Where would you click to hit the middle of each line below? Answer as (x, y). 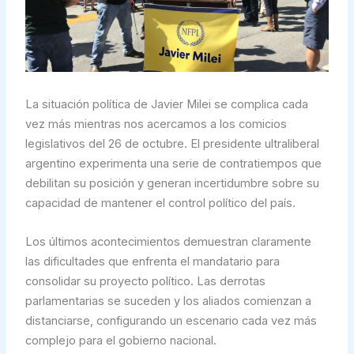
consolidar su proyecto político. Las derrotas (145, 281)
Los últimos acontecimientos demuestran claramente (168, 241)
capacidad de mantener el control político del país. (160, 203)
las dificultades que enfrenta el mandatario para (152, 261)
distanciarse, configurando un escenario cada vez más (171, 320)
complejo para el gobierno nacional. (121, 340)
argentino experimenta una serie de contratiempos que (173, 164)
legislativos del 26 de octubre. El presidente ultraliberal (172, 144)
